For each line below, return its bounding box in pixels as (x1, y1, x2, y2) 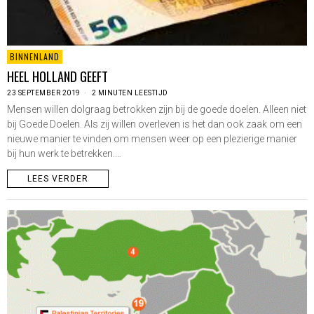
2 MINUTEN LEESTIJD (90, 88, 168, 97)
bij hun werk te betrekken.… (7, 147, 121, 159)
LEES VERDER (27, 173, 88, 184)
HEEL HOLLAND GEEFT (7, 66, 108, 86)
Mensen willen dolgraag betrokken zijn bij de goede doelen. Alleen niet (7, 103, 306, 115)
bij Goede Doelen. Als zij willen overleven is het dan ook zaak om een (7, 118, 302, 130)
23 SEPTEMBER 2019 (7, 88, 81, 97)
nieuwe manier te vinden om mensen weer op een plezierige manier (7, 132, 297, 144)
